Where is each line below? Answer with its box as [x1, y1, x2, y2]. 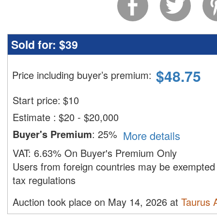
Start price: [13, 93, 61, 107]
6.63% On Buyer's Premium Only [34, 146, 177, 160]
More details [132, 128, 180, 143]
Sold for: [11, 36, 59, 52]
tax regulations [13, 173, 76, 187]
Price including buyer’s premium [12, 68, 149, 82]
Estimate [13, 110, 53, 124]
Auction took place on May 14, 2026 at [13, 195, 181, 209]
